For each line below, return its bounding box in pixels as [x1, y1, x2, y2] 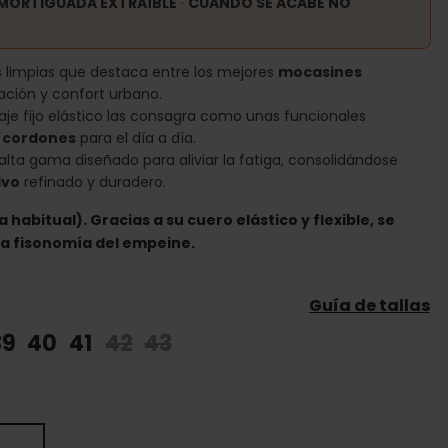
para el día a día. [76, 128, 196, 148]
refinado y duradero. [20, 172, 166, 192]
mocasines [278, 62, 362, 82]
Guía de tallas [309, 294, 430, 317]
